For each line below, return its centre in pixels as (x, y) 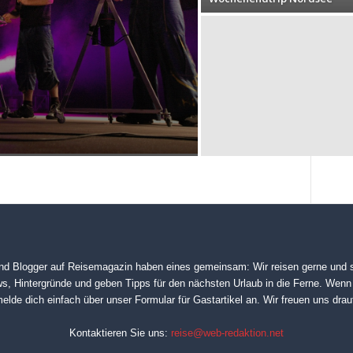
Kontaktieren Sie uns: (120, 333)
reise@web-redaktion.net (227, 333)
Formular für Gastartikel (189, 300)
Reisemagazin (100, 267)
